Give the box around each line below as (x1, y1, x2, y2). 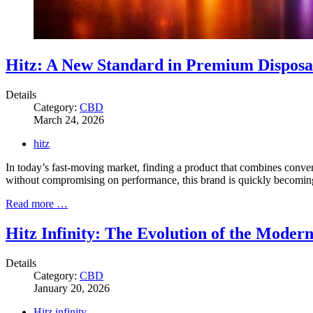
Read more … (6, 197, 68, 210)
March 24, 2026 (34, 113, 104, 126)
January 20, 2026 (34, 282, 110, 294)
